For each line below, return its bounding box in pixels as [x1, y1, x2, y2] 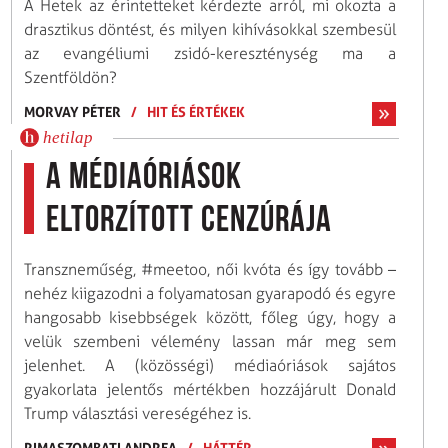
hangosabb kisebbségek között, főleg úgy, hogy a [23, 307, 396, 327]
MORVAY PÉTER [23, 102, 121, 120]
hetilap [42, 127, 93, 147]
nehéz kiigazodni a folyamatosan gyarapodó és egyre [23, 283, 396, 303]
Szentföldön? [23, 67, 117, 87]
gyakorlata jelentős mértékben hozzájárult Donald [23, 379, 396, 399]
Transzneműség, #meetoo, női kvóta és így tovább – [23, 259, 396, 279]
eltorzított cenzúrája [45, 203, 332, 240]
